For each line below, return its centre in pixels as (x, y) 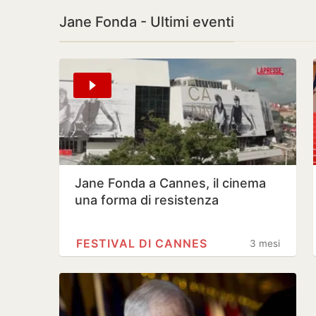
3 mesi (265, 243)
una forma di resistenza (147, 200)
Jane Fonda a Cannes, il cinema (170, 183)
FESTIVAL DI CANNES (142, 243)
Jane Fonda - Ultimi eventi (147, 22)
